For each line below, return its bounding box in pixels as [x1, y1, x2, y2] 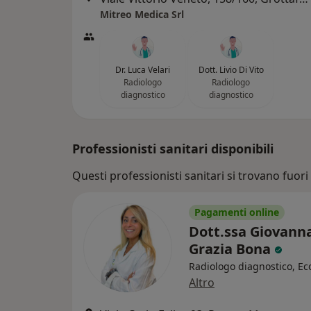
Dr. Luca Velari [115, 64, 170, 76]
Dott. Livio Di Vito [198, 64, 264, 76]
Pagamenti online [194, 205, 279, 219]
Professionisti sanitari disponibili [72, 140, 274, 157]
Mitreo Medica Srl [100, 8, 184, 21]
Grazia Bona [189, 239, 274, 258]
